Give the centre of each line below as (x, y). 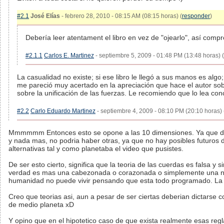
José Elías (45, 16)
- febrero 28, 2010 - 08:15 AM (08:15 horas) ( (121, 16)
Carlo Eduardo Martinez (63, 111)
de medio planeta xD (41, 204)
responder (196, 16)
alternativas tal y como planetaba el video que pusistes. (96, 148)
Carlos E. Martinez (69, 55)
